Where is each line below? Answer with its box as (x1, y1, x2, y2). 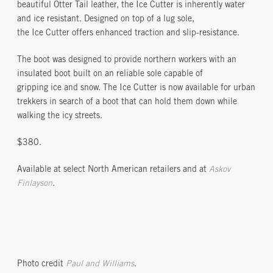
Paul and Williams (66, 260, 134, 269)
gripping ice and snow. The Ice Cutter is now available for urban (17, 84, 255, 93)
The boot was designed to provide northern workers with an (17, 56, 236, 65)
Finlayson (17, 180, 52, 189)
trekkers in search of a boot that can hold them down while (17, 98, 237, 107)
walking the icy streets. (17, 112, 102, 121)
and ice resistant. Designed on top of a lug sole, (17, 15, 194, 24)
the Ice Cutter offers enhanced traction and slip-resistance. (17, 29, 239, 38)
